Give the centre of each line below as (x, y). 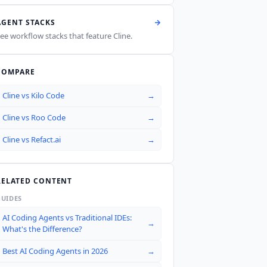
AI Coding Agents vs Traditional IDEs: (67, 217)
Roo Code (48, 117)
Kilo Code (48, 95)
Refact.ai (46, 139)
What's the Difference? (42, 229)
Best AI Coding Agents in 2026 (55, 251)
